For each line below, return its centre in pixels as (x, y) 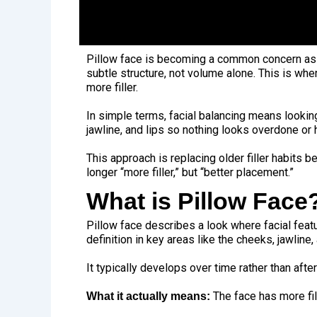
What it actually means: (148, 296)
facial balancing (207, 116)
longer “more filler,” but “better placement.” (190, 173)
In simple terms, (128, 116)
